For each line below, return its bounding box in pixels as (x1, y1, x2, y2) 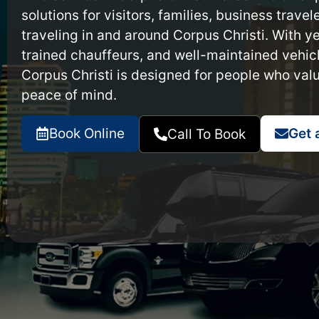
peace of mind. (21, 86, 120, 103)
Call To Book (167, 125, 246, 142)
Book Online (49, 125, 125, 142)
